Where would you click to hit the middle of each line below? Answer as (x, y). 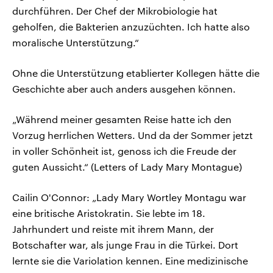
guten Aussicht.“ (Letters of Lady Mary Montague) (127, 166)
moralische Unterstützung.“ (76, 42)
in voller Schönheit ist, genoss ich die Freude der (124, 151)
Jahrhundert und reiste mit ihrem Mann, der (113, 229)
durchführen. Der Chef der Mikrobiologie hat (115, 10)
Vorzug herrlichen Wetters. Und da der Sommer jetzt (133, 135)
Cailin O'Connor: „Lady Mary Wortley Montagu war (129, 197)
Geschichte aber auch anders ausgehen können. (124, 88)
